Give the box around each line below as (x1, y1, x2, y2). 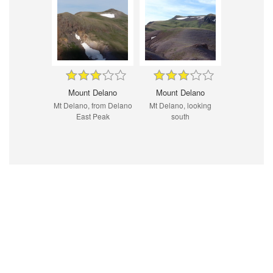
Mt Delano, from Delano (53, 99, 132, 110)
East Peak (76, 110, 110, 121)
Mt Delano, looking (149, 99, 211, 110)
